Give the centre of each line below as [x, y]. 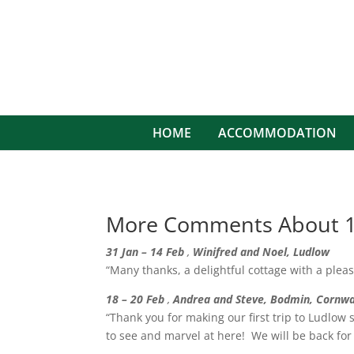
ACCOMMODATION [277, 133]
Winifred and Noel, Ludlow [262, 251]
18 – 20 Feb [137, 299]
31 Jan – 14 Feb [147, 251]
